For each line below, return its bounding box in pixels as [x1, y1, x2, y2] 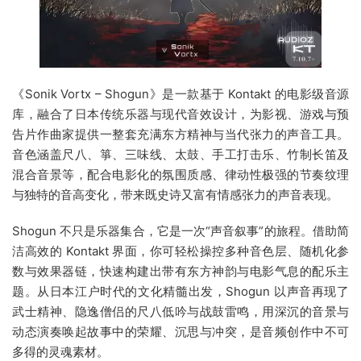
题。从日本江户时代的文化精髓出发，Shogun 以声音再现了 [12, 284, 349, 299]
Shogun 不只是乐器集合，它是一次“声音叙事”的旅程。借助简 [12, 223, 349, 239]
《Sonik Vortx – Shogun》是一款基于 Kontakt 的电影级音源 [12, 86, 349, 102]
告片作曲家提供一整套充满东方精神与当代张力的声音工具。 [12, 127, 349, 142]
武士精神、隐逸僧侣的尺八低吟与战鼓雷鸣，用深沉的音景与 [12, 304, 349, 319]
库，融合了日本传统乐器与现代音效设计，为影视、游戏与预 [12, 106, 349, 122]
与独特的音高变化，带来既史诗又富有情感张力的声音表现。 [12, 187, 338, 202]
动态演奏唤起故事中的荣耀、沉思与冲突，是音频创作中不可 [12, 324, 349, 339]
